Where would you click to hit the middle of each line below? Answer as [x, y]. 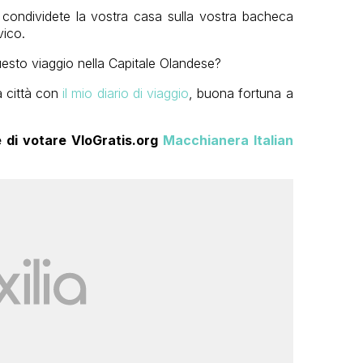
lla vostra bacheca [237, 16]
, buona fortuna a [241, 93]
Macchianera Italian [228, 140]
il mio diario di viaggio [126, 93]
